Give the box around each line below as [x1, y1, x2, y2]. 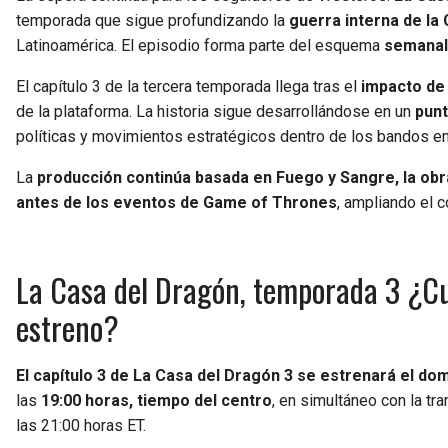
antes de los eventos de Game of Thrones [16, 192, 337, 212]
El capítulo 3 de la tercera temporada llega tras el [16, 76, 361, 96]
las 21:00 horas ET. [16, 415, 146, 435]
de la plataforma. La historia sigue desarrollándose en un [16, 101, 415, 121]
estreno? [16, 303, 119, 351]
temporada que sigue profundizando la [16, 10, 289, 30]
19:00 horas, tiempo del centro [41, 390, 272, 410]
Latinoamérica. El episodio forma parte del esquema [16, 35, 380, 55]
